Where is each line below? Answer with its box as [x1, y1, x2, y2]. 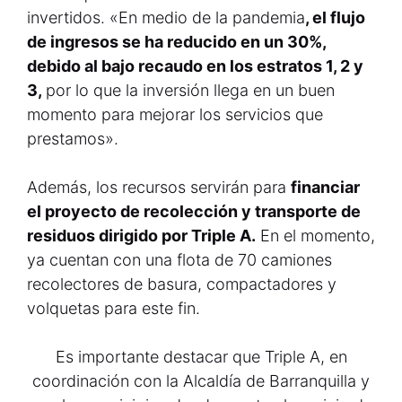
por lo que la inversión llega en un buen [46, 81, 335, 100]
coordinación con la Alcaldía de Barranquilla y [32, 371, 370, 390]
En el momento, [256, 226, 375, 245]
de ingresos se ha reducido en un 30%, [27, 32, 326, 51]
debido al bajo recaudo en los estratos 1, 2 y [27, 57, 363, 75]
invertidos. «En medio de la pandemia [27, 8, 305, 27]
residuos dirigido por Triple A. [27, 226, 256, 245]
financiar [291, 178, 360, 197]
